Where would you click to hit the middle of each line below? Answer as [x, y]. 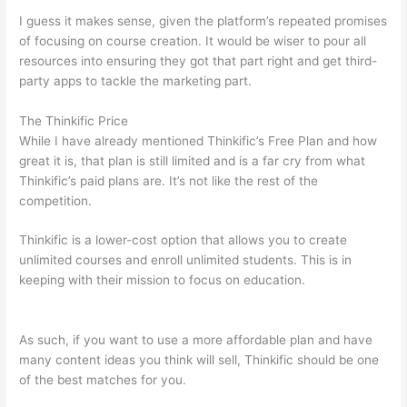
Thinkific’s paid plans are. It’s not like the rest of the [169, 180]
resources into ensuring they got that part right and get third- [199, 60]
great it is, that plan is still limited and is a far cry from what [193, 160]
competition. [56, 200]
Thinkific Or [342, 280]
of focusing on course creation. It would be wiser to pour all [193, 40]
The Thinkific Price [74, 120]
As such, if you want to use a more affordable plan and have [196, 340]
